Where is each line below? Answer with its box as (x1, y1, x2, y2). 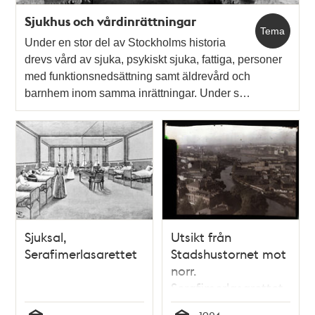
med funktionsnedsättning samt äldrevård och (25, 70, 251, 83)
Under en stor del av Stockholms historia (25, 37, 226, 49)
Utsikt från (171, 229, 231, 245)
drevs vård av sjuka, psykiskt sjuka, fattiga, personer (25, 53, 283, 66)
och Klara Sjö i (171, 296, 254, 313)
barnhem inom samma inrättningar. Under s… (25, 87, 251, 100)
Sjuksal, (25, 229, 67, 245)
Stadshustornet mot (171, 245, 286, 262)
